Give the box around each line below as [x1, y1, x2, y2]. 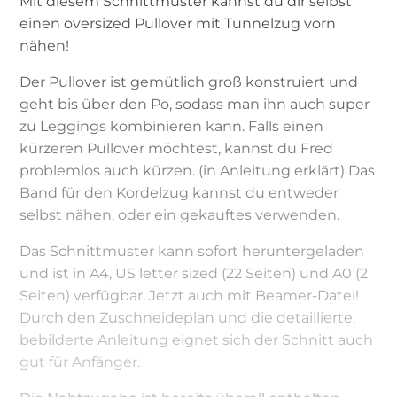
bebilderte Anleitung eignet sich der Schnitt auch [19, 331, 374, 348]
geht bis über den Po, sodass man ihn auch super [19, 95, 370, 113]
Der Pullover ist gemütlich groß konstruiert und [19, 73, 359, 90]
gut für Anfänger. [19, 353, 141, 370]
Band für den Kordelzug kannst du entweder [19, 183, 339, 201]
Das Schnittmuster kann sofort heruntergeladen [19, 242, 365, 260]
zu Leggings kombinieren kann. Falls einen [19, 117, 324, 135]
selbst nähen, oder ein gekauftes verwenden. [19, 206, 340, 223]
